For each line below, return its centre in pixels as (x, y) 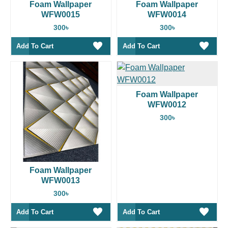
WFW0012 (167, 104)
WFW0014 (167, 14)
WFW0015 (61, 14)
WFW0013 (61, 180)
